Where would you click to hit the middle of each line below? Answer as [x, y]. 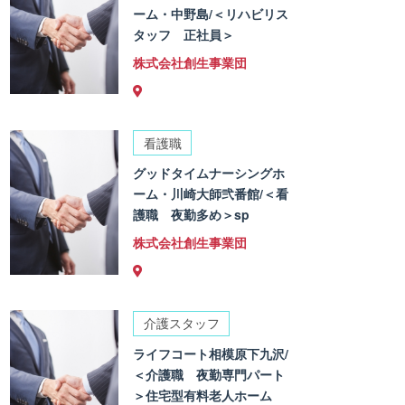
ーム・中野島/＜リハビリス [211, 13]
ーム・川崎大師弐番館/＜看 [211, 194]
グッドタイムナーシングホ [209, 173]
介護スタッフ [181, 323]
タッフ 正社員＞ [184, 34]
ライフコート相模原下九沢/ [211, 353]
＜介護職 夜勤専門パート [209, 374]
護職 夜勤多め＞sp [192, 215]
